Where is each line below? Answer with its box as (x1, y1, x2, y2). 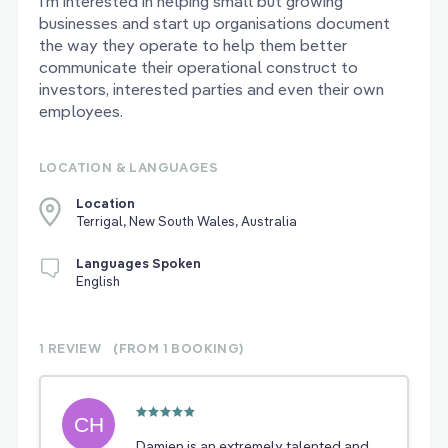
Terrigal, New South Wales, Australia (75, 213, 297, 230)
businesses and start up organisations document (39, 13, 390, 34)
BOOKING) (171, 340, 244, 357)
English (76, 273, 120, 290)
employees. (39, 101, 123, 122)
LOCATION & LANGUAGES (39, 159, 218, 176)
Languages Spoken (76, 255, 201, 272)
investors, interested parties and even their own (39, 79, 384, 100)
